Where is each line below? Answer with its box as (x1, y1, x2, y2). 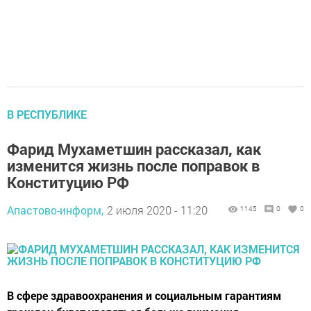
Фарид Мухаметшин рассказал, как (7, 139, 261, 159)
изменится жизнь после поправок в (7, 155, 260, 176)
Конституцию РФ (7, 172, 129, 192)
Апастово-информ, (7, 203, 103, 217)
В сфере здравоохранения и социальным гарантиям (7, 288, 281, 303)
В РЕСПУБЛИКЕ (7, 107, 87, 121)
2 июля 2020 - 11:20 (107, 203, 208, 217)
